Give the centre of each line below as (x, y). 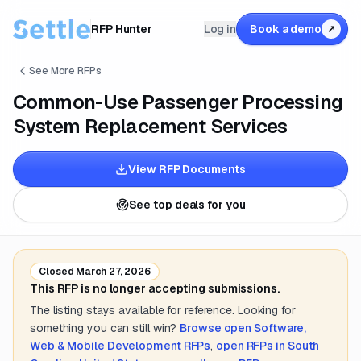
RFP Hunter (122, 29)
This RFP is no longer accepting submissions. (155, 288)
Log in (220, 29)
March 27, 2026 (112, 272)
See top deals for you (187, 205)
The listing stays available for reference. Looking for (163, 310)
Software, (280, 328)
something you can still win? (104, 328)
